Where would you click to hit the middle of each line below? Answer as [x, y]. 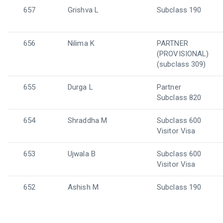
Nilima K [81, 43]
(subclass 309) [181, 64]
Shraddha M [87, 120]
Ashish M [83, 187]
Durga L [80, 87]
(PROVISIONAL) [183, 54]
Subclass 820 [179, 98]
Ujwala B [82, 154]
